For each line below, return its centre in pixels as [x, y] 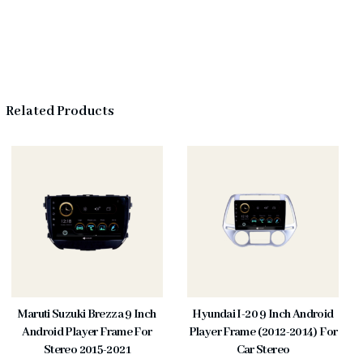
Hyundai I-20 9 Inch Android [263, 315]
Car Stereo [263, 350]
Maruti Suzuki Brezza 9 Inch [87, 315]
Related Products [60, 112]
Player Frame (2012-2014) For [263, 333]
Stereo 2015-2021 [87, 350]
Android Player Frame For [87, 333]
